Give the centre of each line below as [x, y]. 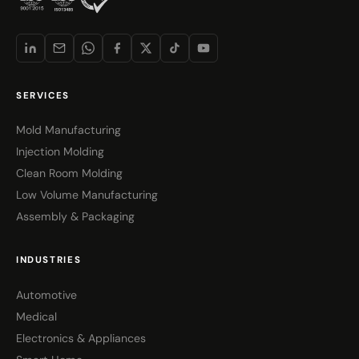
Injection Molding [60, 152]
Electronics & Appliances [81, 338]
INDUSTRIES [49, 260]
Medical [36, 316]
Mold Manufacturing [69, 130]
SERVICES [43, 96]
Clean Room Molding [69, 173]
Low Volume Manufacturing [87, 195]
